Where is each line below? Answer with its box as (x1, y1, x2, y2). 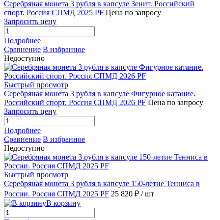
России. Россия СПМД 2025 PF (4, 190, 109, 198)
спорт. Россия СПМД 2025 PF (4, 8, 104, 17)
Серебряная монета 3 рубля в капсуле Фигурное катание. (4, 89, 195, 98)
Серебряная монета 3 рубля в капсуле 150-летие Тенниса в (4, 179, 200, 188)
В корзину (46, 199, 81, 208)
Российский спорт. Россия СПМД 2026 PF (4, 98, 146, 107)
